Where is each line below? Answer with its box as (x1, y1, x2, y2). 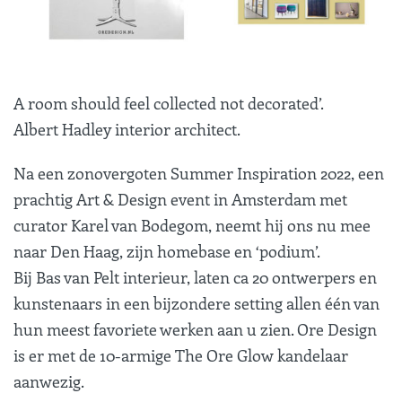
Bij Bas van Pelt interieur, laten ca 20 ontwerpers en (13, 266, 377, 288)
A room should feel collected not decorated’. (13, 92, 324, 114)
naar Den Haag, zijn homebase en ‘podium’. (13, 240, 320, 262)
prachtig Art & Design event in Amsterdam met (13, 188, 347, 210)
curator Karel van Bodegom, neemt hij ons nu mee (13, 214, 371, 236)
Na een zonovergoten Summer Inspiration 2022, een (13, 162, 384, 184)
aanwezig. (13, 370, 84, 392)
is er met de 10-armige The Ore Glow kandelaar (13, 344, 348, 366)
